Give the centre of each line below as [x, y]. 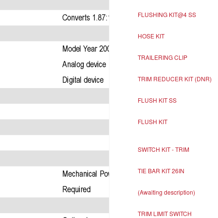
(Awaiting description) [166, 192]
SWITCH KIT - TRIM [163, 149]
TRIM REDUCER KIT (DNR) [174, 79]
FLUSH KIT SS [157, 100]
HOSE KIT [151, 36]
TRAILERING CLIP [162, 57]
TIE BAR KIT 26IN [161, 171]
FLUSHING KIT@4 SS [167, 14]
